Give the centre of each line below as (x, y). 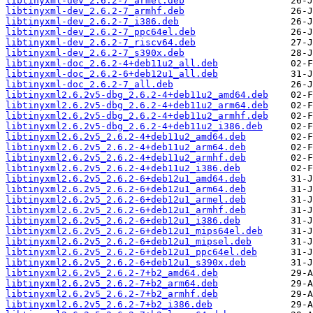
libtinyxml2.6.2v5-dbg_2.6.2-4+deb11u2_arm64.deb (137, 105)
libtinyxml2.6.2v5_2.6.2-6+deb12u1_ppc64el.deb (131, 252)
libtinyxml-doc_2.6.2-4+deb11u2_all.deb (112, 64)
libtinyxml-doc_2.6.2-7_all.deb (89, 85)
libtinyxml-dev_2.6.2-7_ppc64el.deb (101, 32)
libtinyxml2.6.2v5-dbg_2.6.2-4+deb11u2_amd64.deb (137, 95)
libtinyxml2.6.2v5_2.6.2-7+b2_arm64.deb (112, 284)
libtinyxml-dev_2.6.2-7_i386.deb (92, 22)
